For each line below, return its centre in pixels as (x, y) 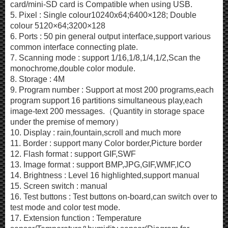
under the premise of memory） (67, 122)
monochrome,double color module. (73, 69)
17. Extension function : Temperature (76, 218)
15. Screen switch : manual (59, 186)
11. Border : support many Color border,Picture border (106, 144)
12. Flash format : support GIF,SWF (73, 154)
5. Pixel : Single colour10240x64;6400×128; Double (103, 15)
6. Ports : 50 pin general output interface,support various (110, 37)
